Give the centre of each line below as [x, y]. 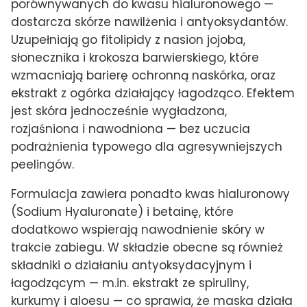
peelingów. [42, 164]
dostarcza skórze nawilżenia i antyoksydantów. [149, 22]
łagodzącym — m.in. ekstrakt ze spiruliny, [130, 283]
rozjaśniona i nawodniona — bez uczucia [131, 128]
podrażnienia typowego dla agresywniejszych [147, 146]
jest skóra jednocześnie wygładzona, [119, 111]
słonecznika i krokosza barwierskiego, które [135, 57]
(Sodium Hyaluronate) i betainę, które [122, 211]
